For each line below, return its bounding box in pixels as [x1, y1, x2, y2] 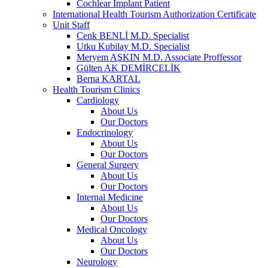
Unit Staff [53, 19, 90, 30]
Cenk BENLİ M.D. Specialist [77, 30, 189, 41]
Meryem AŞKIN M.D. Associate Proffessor [77, 51, 242, 62]
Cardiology [77, 95, 119, 105]
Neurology [77, 256, 117, 267]
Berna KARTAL [77, 73, 141, 84]
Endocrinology [77, 127, 133, 138]
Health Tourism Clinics [53, 84, 140, 95]
